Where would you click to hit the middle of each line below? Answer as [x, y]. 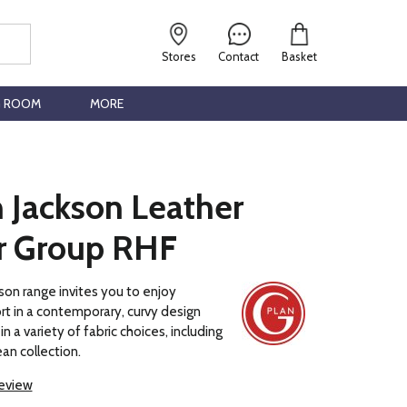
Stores [179, 57]
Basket [299, 57]
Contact [239, 57]
